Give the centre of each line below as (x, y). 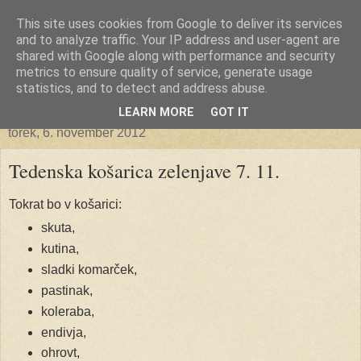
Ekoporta (59, 51)
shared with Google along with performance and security (176, 56)
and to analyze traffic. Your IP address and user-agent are (178, 40)
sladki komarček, (90, 269)
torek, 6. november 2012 (77, 133)
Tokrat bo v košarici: (65, 204)
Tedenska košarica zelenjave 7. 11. (144, 170)
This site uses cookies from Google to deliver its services (179, 24)
